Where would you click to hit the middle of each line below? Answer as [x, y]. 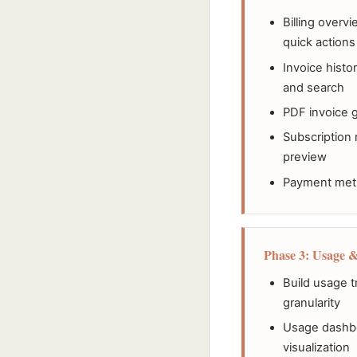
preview [305, 157]
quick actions [319, 43]
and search [314, 87]
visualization [316, 348]
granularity [312, 302]
